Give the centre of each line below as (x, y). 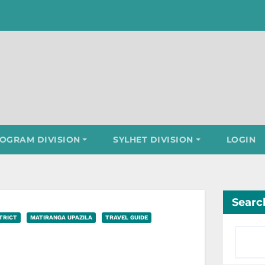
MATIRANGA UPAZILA (61, 218)
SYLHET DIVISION (153, 140)
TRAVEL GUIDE (127, 218)
